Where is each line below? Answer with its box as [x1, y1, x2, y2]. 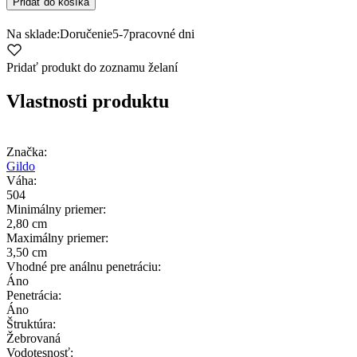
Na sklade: [6, 26, 60, 41]
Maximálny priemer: [6, 230, 108, 245]
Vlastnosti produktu [6, 90, 169, 112]
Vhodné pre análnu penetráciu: [6, 259, 161, 273]
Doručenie [60, 26, 112, 41]
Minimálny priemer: [6, 202, 106, 216]
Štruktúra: [6, 316, 56, 331]
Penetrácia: [6, 288, 61, 302]
